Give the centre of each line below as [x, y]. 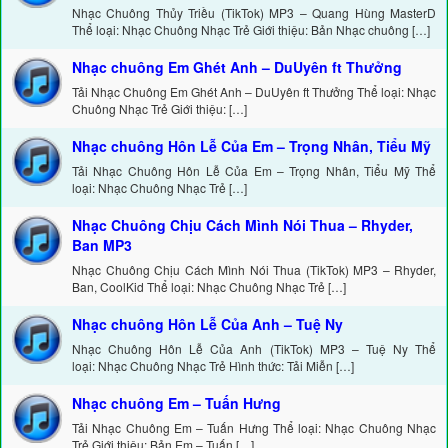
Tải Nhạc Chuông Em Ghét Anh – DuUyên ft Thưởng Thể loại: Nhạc [254, 92]
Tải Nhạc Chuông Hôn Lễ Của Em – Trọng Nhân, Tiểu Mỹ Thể [254, 171]
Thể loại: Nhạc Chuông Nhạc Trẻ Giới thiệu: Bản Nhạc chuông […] [251, 30]
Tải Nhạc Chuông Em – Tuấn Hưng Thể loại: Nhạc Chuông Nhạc [254, 428]
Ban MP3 [102, 245]
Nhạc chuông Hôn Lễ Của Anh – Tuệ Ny [207, 324]
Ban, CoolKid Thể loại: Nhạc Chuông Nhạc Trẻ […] [209, 287]
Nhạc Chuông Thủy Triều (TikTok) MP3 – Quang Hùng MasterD [254, 13]
